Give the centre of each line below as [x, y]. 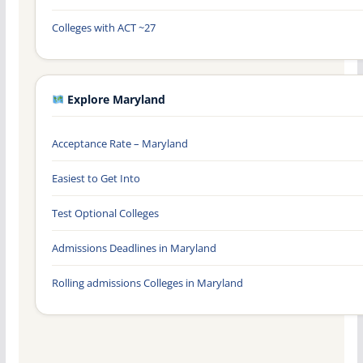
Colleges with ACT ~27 [103, 27]
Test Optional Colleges [105, 213]
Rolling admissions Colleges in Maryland [147, 282]
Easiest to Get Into [96, 178]
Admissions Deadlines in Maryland [134, 248]
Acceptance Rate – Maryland [120, 143]
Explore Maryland [115, 99]
